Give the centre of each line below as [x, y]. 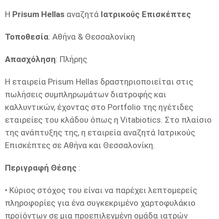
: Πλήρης [71, 59]
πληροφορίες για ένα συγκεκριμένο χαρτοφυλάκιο [100, 203]
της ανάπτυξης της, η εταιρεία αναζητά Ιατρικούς [100, 132]
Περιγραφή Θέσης [41, 168]
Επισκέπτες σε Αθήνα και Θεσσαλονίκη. [80, 145]
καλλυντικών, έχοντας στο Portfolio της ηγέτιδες [99, 107]
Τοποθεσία [27, 37]
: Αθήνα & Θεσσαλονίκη [92, 37]
